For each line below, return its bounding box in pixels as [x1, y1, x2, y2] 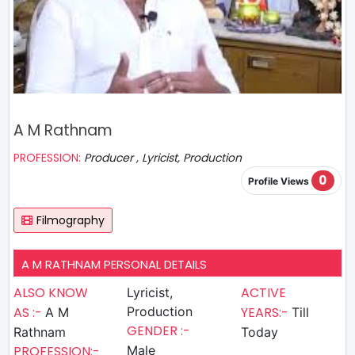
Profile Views [247, 175, 311, 188]
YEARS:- [240, 303, 292, 322]
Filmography [36, 212, 105, 228]
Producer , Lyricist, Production [84, 150, 242, 166]
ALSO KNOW [13, 283, 88, 302]
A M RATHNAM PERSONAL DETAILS [21, 255, 207, 273]
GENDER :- [127, 321, 191, 340]
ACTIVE [240, 283, 286, 302]
